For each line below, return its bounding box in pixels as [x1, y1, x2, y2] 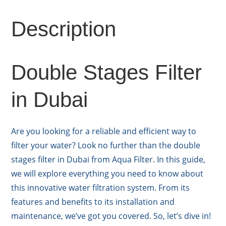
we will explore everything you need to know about [11, 168, 204, 180]
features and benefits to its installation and [11, 196, 175, 208]
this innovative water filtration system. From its [11, 182, 190, 194]
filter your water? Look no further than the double [11, 140, 201, 151]
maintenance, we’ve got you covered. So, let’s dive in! [11, 210, 211, 222]
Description [11, 17, 117, 41]
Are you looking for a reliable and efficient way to [11, 126, 197, 137]
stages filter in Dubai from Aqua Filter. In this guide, [11, 154, 206, 165]
